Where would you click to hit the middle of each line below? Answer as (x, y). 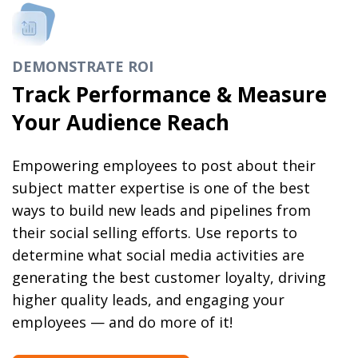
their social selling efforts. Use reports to (155, 233)
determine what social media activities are (159, 255)
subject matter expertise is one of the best (161, 188)
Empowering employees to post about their (164, 166)
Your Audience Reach (121, 122)
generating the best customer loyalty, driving (169, 278)
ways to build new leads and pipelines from (162, 211)
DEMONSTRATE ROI (83, 66)
